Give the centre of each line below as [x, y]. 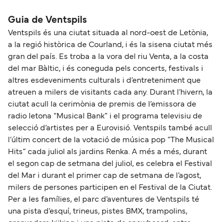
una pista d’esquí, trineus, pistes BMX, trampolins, [98, 211]
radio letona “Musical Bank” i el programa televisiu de [105, 116]
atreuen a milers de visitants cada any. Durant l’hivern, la [110, 92]
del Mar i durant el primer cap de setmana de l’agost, [105, 176]
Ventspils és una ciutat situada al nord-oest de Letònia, [108, 33]
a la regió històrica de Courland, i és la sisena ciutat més [110, 45]
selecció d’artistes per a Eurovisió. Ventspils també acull [110, 128]
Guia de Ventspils [47, 20]
